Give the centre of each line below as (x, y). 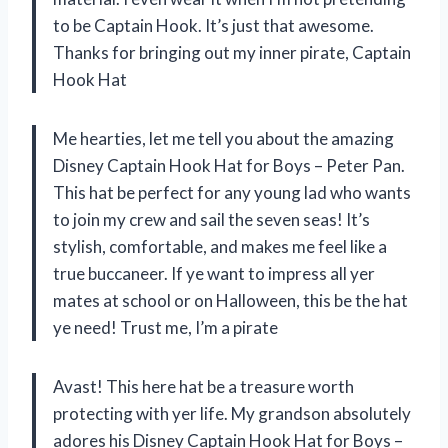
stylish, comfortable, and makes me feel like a (220, 247)
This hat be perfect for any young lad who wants (232, 193)
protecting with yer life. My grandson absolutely (232, 414)
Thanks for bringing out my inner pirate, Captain (232, 53)
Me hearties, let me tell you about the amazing (223, 139)
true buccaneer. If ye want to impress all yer (214, 274)
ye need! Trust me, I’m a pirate (165, 328)
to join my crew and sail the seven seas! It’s (211, 220)
